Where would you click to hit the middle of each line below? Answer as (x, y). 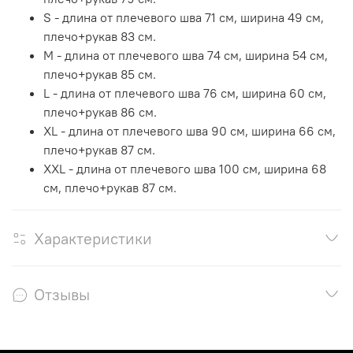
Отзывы (62, 294)
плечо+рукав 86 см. (100, 111)
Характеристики (93, 238)
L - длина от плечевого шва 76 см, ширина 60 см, (185, 93)
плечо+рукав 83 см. (100, 36)
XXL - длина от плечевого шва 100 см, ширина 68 (185, 168)
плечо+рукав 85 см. (100, 74)
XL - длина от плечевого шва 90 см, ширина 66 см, (190, 130)
